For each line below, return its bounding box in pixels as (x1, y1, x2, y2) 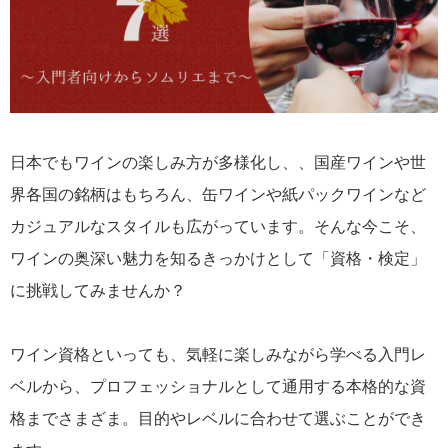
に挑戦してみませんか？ (10, 281, 186, 299)
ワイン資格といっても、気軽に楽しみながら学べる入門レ (10, 345, 426, 363)
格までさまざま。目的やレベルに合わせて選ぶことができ (10, 409, 426, 427)
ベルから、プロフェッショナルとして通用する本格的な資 (10, 377, 426, 395)
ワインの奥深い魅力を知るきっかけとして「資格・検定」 (10, 249, 426, 267)
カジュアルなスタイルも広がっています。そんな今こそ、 (10, 217, 426, 235)
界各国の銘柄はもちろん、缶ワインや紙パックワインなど (10, 185, 426, 203)
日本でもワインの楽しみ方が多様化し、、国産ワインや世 (10, 153, 426, 171)
